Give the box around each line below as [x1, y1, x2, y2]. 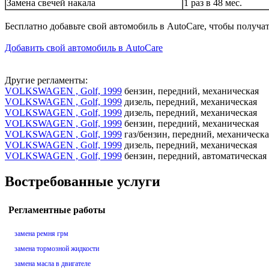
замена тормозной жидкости [14, 244, 99, 253]
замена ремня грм [14, 229, 68, 238]
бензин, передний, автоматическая [122, 150, 267, 161]
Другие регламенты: [5, 74, 88, 85]
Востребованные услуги [5, 173, 160, 189]
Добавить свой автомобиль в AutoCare [5, 42, 163, 53]
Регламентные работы [8, 205, 106, 216]
